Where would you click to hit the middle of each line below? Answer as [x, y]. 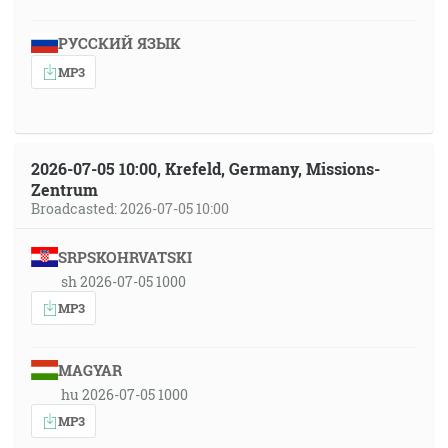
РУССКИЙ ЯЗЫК [119, 43]
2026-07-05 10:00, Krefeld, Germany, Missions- [205, 168]
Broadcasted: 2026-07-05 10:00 [130, 208]
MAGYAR [89, 370]
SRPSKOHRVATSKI [124, 257]
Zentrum [64, 189]
